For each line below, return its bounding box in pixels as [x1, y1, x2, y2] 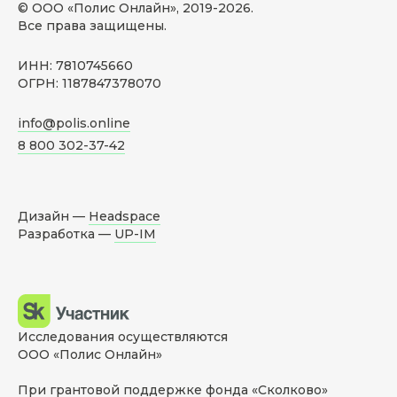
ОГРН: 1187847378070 [18, 75, 161, 92]
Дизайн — [18, 208, 89, 225]
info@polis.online [18, 115, 130, 132]
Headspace [89, 208, 160, 225]
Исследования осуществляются [18, 329, 228, 346]
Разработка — [18, 226, 114, 243]
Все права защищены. [18, 18, 167, 35]
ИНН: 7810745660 [18, 58, 133, 74]
